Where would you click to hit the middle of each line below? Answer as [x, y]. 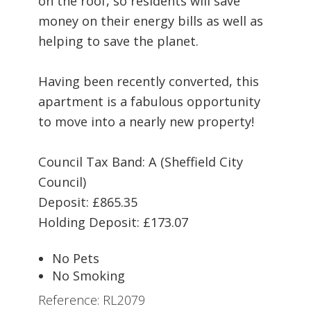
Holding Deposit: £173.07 [113, 222]
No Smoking [89, 275]
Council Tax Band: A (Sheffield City [141, 161]
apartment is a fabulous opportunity [149, 101]
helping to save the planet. [118, 41]
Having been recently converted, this [149, 81]
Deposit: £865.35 [88, 202]
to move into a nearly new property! [146, 121]
